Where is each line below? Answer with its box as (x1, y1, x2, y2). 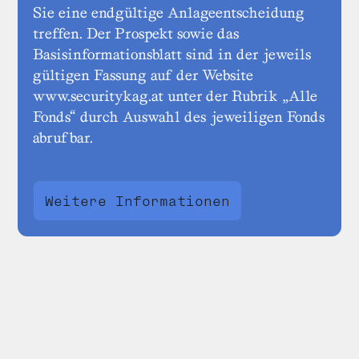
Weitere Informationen (45, 192, 230, 210)
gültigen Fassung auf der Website (33, 67, 253, 84)
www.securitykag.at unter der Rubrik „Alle (33, 87, 317, 105)
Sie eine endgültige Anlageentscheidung (33, 4, 305, 22)
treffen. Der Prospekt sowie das (33, 25, 239, 42)
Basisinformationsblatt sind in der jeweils (33, 46, 311, 63)
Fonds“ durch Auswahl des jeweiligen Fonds (33, 108, 325, 126)
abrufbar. (33, 129, 93, 147)
